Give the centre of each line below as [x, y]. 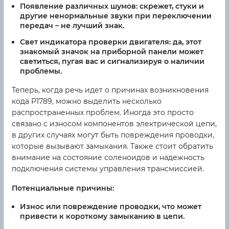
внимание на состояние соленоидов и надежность [108, 157]
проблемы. [41, 71]
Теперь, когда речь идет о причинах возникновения [110, 90]
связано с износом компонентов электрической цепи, [114, 123]
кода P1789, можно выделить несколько [87, 101]
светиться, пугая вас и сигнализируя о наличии [112, 61]
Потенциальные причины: [63, 188]
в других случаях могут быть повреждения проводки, [113, 135]
